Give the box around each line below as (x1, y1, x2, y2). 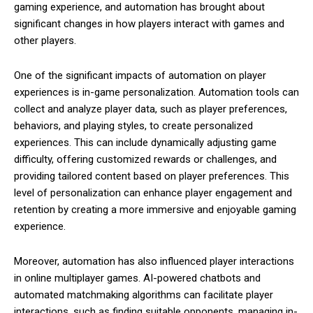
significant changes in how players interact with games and (14, 17, 284, 31)
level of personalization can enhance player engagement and (14, 187, 292, 200)
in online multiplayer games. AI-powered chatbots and (14, 272, 261, 285)
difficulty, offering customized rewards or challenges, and (14, 153, 277, 166)
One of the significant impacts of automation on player (14, 69, 266, 82)
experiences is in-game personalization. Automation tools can (14, 86, 299, 99)
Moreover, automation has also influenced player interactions (14, 255, 294, 268)
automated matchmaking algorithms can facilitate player (14, 289, 273, 302)
